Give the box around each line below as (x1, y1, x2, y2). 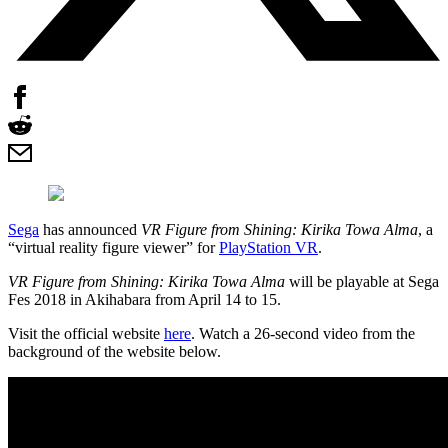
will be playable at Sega (285, 272, 439, 290)
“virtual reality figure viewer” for (8, 238, 219, 256)
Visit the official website (8, 324, 164, 342)
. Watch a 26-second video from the (191, 324, 415, 342)
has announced (39, 220, 141, 238)
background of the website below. (8, 342, 221, 360)
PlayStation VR (219, 238, 318, 256)
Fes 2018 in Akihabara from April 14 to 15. (8, 290, 281, 308)
